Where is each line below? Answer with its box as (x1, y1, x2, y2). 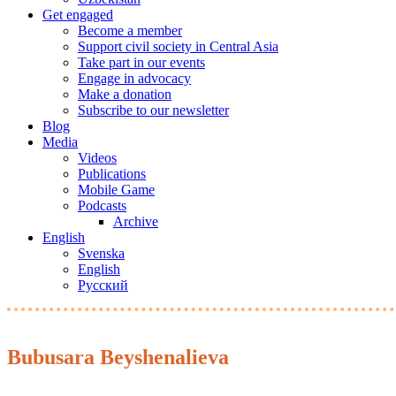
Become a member (78, 23, 182, 38)
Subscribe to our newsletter (78, 103, 229, 118)
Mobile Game (78, 182, 155, 197)
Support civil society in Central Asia (78, 39, 278, 54)
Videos (78, 150, 117, 165)
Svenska (78, 246, 125, 261)
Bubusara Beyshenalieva (7, 346, 229, 369)
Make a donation (78, 87, 171, 102)
